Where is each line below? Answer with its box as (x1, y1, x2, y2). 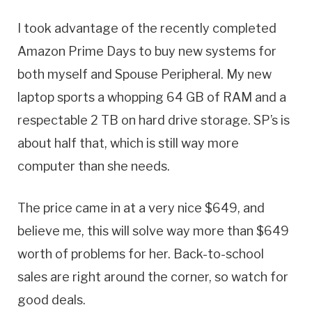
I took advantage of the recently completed (17, 20, 276, 36)
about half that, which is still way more (17, 135, 239, 150)
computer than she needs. (17, 158, 170, 173)
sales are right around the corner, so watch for (17, 270, 288, 285)
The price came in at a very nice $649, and (17, 201, 265, 216)
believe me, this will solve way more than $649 (17, 224, 289, 239)
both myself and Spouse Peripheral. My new (17, 66, 272, 81)
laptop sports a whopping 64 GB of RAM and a (17, 89, 286, 104)
